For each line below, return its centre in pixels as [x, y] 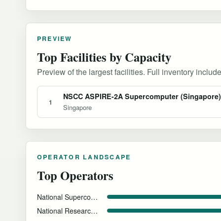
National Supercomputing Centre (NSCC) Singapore [94, 197]
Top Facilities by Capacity [104, 57]
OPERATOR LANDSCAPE [84, 157]
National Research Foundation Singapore [94, 211]
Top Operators [75, 175]
